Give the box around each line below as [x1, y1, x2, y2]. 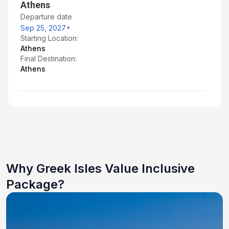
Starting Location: [20, 33, 78, 42]
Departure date [20, 12, 72, 21]
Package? [6, 176, 64, 192]
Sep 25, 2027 [20, 23, 66, 32]
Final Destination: [20, 54, 77, 63]
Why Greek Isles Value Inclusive [6, 161, 195, 176]
